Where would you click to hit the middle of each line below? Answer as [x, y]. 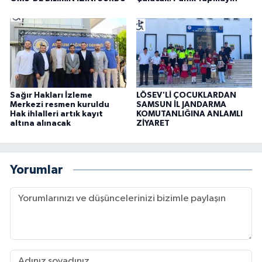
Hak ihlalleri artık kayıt [56, 114]
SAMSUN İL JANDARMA [181, 104]
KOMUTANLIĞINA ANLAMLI [189, 114]
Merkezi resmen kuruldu [60, 104]
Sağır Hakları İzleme [51, 95]
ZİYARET [153, 123]
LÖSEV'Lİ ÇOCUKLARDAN [186, 95]
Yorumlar [37, 170]
